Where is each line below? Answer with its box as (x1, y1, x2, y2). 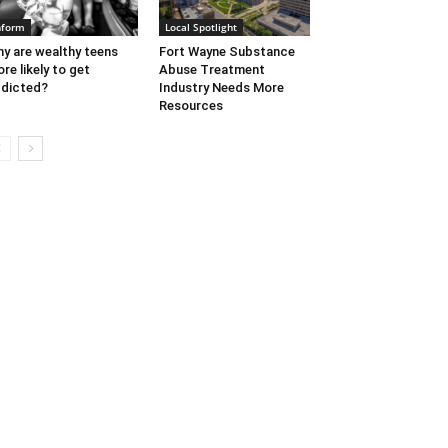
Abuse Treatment (158, 62, 265, 78)
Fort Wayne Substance (158, 44, 295, 60)
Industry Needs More (158, 80, 284, 96)
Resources (158, 98, 223, 114)
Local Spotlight (164, 20, 237, 35)
